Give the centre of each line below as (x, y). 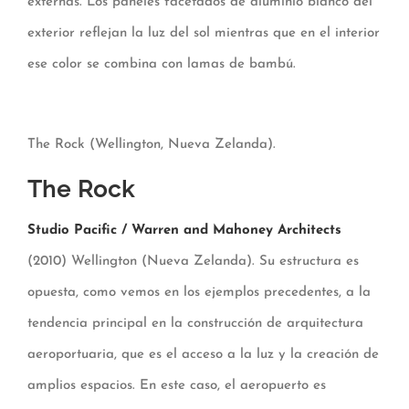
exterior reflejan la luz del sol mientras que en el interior (204, 33)
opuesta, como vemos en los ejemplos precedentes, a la (199, 292)
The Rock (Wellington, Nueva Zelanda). (152, 144)
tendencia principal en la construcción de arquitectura (195, 323)
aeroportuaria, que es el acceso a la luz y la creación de (203, 354)
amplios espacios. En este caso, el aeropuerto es (177, 385)
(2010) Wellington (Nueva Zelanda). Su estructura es (193, 261)
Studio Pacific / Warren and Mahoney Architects (184, 230)
